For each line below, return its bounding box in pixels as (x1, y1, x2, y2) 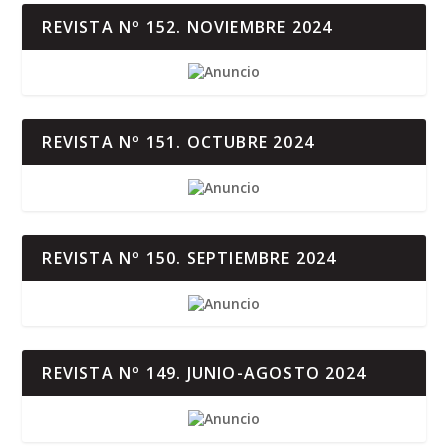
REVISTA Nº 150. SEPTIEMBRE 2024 (42, 246, 337, 269)
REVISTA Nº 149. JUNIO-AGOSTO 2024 (42, 362, 367, 385)
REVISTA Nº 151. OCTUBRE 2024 (42, 131, 315, 154)
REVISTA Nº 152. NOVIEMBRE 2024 (42, 15, 333, 38)
